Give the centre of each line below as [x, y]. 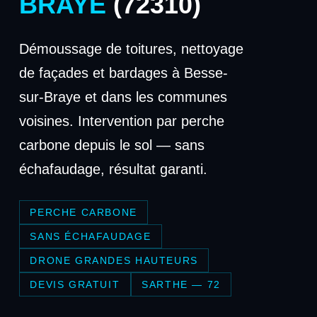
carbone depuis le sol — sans [111, 145]
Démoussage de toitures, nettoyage [131, 49]
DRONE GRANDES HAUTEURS [114, 260]
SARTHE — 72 [181, 284]
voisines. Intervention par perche [121, 121]
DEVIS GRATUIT [75, 284]
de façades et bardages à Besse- [123, 73]
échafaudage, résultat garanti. [113, 169]
